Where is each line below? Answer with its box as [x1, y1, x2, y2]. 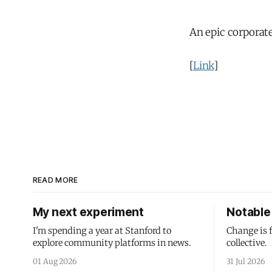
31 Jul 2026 [226, 257, 265, 266]
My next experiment [32, 205, 144, 219]
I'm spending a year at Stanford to [32, 225, 171, 236]
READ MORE [32, 175, 78, 185]
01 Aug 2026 [32, 257, 77, 266]
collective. [226, 237, 268, 248]
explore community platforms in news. [32, 237, 191, 248]
